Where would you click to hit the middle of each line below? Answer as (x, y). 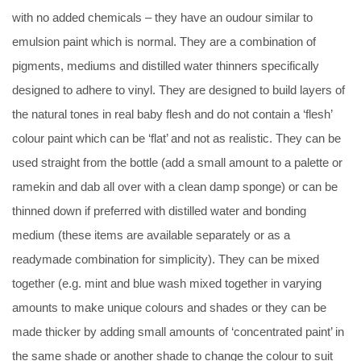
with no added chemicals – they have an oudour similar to (162, 17)
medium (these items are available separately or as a (151, 234)
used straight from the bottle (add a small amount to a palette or (177, 162)
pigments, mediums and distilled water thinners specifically (166, 65)
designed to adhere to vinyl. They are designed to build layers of (178, 89)
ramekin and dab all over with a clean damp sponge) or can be (175, 186)
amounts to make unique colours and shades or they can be (169, 307)
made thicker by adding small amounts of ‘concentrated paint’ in (178, 331)
